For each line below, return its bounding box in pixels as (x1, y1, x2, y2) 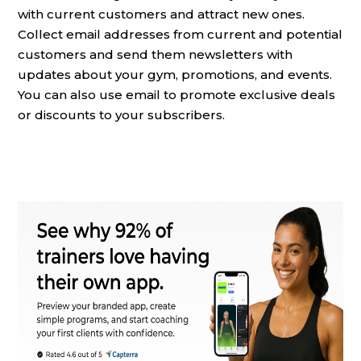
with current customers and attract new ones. (18, 6, 305, 22)
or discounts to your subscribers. (18, 106, 225, 122)
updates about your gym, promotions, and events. (18, 66, 332, 82)
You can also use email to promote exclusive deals (18, 86, 335, 102)
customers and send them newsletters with (18, 46, 293, 62)
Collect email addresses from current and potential (18, 26, 342, 42)
